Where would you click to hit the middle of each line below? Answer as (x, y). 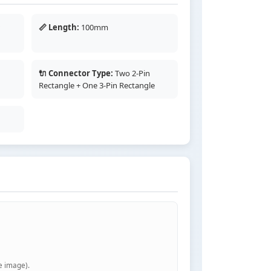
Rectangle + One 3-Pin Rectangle (96, 86)
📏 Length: (59, 28)
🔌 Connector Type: (76, 73)
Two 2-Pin (131, 73)
